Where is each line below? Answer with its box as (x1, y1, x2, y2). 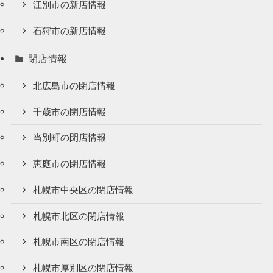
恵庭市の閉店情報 (33, 159, 107, 169)
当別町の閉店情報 (33, 133, 107, 143)
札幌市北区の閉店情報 (33, 211, 125, 221)
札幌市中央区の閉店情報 (33, 185, 134, 195)
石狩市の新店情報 (33, 26, 107, 36)
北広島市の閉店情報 (33, 80, 116, 91)
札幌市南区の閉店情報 (33, 237, 125, 247)
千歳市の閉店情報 (33, 107, 107, 117)
